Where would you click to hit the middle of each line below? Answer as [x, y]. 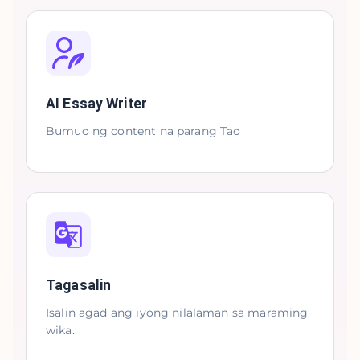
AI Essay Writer [96, 104]
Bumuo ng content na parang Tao [143, 131]
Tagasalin [79, 285]
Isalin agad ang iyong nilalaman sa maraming [177, 313]
